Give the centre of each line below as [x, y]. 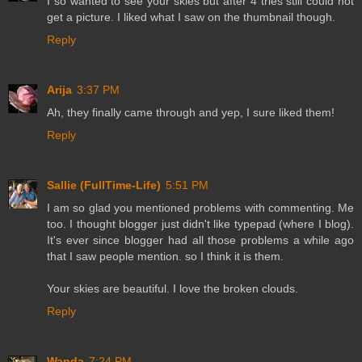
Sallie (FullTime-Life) [104, 185]
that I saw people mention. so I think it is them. [165, 257]
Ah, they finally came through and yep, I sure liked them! [191, 113]
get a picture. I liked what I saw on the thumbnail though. [191, 17]
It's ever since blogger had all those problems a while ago [200, 240]
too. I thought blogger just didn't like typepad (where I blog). [200, 224]
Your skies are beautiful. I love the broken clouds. [173, 289]
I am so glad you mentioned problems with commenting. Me [200, 208]
